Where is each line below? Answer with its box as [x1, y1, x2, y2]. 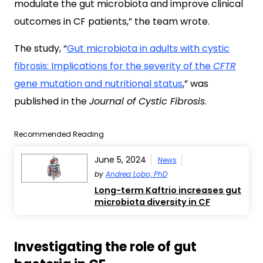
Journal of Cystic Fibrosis [89, 94, 205, 108]
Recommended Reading [14, 129, 104, 139]
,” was [183, 76, 208, 90]
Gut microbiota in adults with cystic [67, 41, 230, 55]
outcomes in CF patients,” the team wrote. [14, 14, 210, 28]
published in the [14, 94, 89, 108]
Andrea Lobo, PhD [105, 168, 167, 179]
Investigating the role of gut [14, 237, 197, 256]
